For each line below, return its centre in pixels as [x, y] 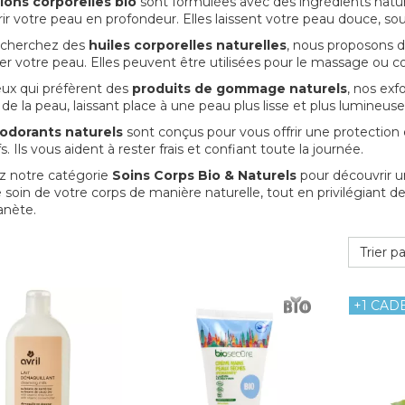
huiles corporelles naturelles [187, 46]
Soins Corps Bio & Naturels [204, 176]
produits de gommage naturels [239, 89]
